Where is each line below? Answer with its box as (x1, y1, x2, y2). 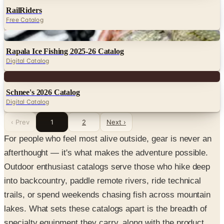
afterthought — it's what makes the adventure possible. (4, 147, 208, 157)
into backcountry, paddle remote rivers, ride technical (4, 175, 201, 185)
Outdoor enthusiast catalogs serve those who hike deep (4, 161, 210, 171)
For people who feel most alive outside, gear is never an (4, 133, 212, 143)
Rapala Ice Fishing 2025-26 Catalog (6, 46, 124, 55)
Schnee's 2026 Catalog (6, 87, 80, 96)
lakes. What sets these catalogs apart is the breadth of (4, 203, 207, 213)
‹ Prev (10, 117, 29, 126)
